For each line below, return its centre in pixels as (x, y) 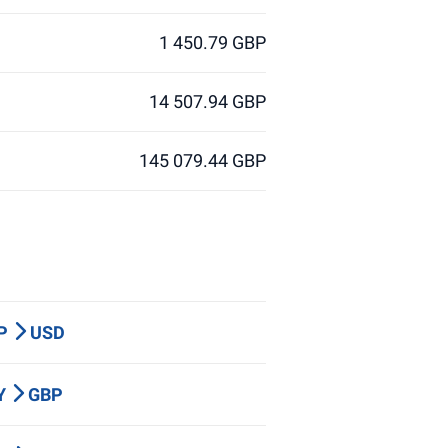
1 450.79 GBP (212, 42)
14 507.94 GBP (207, 101)
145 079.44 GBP (202, 160)
